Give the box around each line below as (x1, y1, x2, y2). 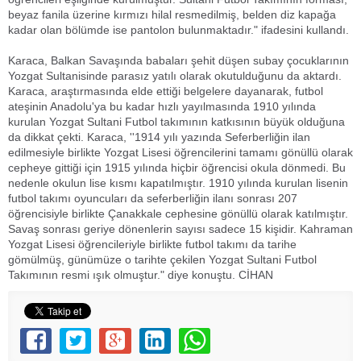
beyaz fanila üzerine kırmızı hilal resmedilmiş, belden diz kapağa (8, 8, 336, 21)
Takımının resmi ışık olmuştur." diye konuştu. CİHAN (8, 268, 273, 281)
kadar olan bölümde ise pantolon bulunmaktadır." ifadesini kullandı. (8, 23, 349, 36)
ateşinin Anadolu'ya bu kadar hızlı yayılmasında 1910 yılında (8, 100, 316, 113)
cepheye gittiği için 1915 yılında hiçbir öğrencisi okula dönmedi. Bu (8, 161, 346, 174)
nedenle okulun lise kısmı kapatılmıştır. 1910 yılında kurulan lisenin (8, 176, 348, 189)
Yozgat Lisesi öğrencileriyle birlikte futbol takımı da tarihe (8, 238, 297, 251)
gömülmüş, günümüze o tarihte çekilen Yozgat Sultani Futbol (8, 253, 317, 266)
